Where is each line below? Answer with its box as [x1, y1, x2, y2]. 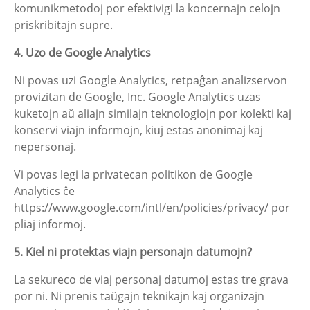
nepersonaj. [14, 139, 76, 154]
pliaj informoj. [14, 217, 86, 232]
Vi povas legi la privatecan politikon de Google [14, 167, 253, 182]
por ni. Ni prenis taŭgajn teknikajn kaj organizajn [14, 289, 264, 304]
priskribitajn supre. [14, 17, 113, 33]
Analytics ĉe [14, 183, 75, 199]
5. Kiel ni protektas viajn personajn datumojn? [14, 244, 252, 259]
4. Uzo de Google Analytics [14, 45, 151, 60]
